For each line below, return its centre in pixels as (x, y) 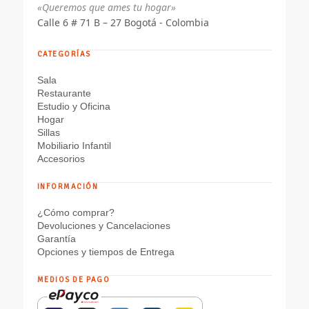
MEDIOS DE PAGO (73, 279)
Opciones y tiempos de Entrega (106, 251)
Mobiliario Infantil (74, 145)
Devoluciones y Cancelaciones (103, 225)
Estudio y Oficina (73, 106)
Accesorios (61, 158)
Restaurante (64, 93)
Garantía (56, 238)
